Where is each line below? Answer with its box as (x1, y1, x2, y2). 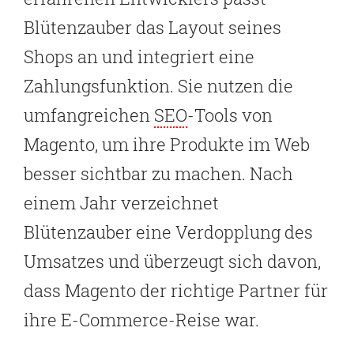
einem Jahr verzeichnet (24, 191, 219, 215)
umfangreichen (24, 104, 154, 127)
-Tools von (187, 104, 273, 127)
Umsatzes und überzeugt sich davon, (24, 250, 321, 273)
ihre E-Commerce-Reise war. (24, 308, 259, 332)
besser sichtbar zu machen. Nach (24, 162, 293, 186)
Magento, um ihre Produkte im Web (24, 133, 310, 156)
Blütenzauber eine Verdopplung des (24, 220, 313, 244)
